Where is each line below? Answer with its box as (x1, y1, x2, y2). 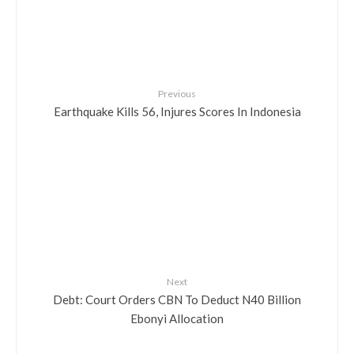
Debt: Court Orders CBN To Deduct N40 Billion (53, 292, 301, 306)
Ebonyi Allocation (130, 311, 224, 325)
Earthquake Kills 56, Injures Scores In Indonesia (53, 104, 301, 118)
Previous (158, 88, 196, 100)
